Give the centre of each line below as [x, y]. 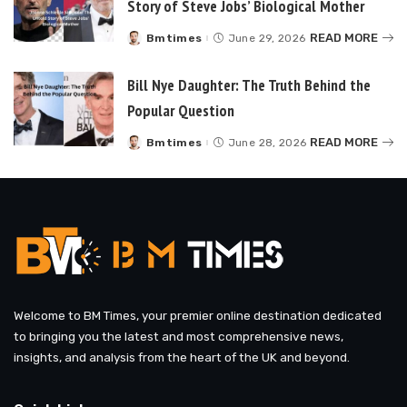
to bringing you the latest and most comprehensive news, [179, 336]
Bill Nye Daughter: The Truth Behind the [249, 84]
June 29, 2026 [267, 38]
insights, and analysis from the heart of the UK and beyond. [182, 357]
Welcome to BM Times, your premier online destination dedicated [198, 315]
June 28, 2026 [267, 142]
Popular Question [181, 110]
